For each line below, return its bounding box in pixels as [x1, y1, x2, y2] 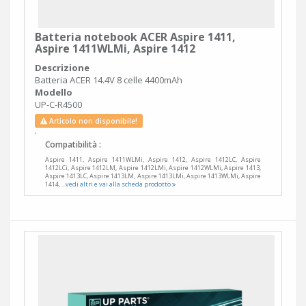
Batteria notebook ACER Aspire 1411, [35, 29, 236, 45]
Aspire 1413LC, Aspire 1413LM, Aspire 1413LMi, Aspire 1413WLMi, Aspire [45, 171, 261, 181]
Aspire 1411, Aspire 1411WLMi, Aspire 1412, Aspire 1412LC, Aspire [45, 155, 261, 165]
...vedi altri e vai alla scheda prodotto [61, 180, 172, 189]
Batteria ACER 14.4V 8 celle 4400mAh [35, 74, 182, 87]
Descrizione [35, 61, 89, 74]
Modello [35, 86, 72, 99]
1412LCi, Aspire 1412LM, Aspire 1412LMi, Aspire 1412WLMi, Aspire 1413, [45, 163, 261, 173]
